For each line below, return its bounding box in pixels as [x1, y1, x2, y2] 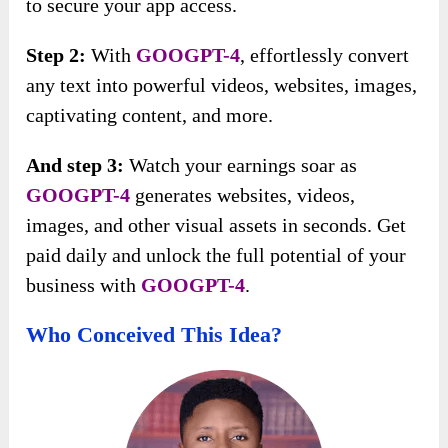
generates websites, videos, [130, 183, 356, 206]
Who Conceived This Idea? [26, 321, 283, 347]
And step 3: [26, 153, 125, 176]
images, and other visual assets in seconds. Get [26, 213, 407, 236]
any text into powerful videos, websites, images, [26, 73, 418, 96]
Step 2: [26, 43, 87, 66]
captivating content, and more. [26, 103, 274, 126]
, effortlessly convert [240, 43, 410, 66]
